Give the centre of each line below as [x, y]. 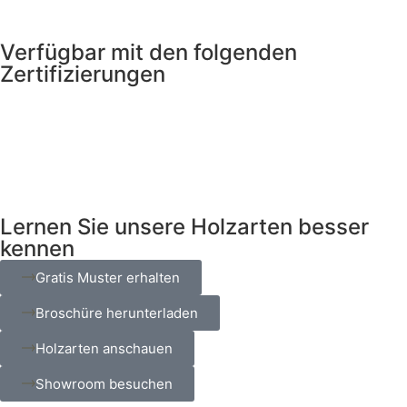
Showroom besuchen [104, 383]
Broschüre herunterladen [117, 313]
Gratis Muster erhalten [108, 277]
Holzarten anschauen [104, 348]
